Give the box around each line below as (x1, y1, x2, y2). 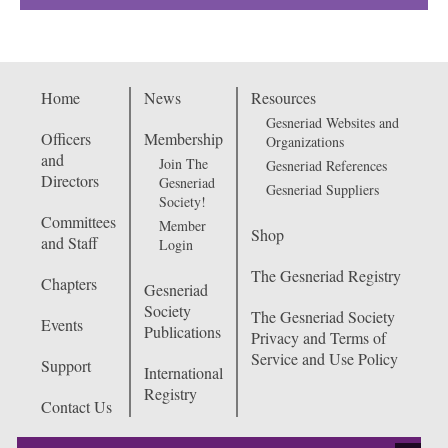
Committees (40, 211, 116, 233)
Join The (158, 154, 208, 174)
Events (40, 314, 83, 336)
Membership (143, 128, 223, 150)
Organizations (265, 132, 344, 152)
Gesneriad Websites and (265, 113, 399, 133)
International (143, 362, 223, 384)
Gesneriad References (265, 156, 387, 176)
